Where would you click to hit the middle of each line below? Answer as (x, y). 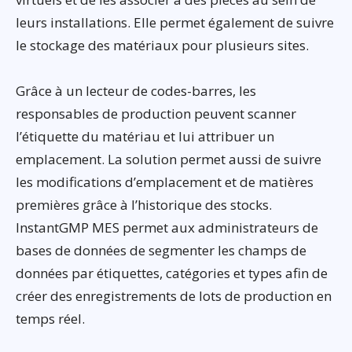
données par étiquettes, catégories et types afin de (172, 273)
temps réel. (50, 319)
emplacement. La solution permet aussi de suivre (169, 159)
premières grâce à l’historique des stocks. (144, 205)
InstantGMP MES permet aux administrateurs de (167, 228)
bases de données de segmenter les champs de (161, 251)
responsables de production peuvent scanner (156, 114)
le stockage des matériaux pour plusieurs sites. (162, 46)
